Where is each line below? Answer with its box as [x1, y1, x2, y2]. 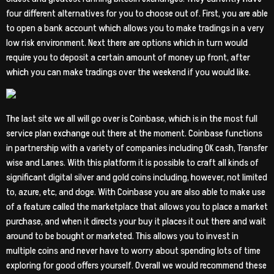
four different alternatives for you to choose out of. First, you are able [6, 6, 268, 20]
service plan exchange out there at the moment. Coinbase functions [6, 127, 262, 141]
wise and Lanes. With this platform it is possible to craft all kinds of [6, 156, 259, 170]
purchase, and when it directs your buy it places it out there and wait [6, 215, 266, 229]
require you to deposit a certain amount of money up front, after [6, 50, 250, 64]
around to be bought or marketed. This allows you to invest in [6, 229, 239, 243]
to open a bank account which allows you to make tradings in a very [6, 21, 264, 35]
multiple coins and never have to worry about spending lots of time [6, 244, 261, 258]
